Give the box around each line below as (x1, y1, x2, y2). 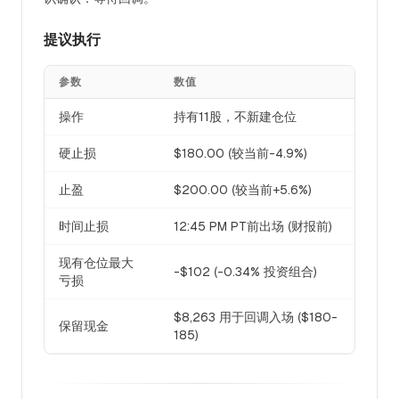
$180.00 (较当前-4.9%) (174, 146, 307, 160)
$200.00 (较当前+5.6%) (174, 183, 312, 197)
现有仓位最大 (59, 256, 134, 270)
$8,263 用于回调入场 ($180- (174, 310, 338, 324)
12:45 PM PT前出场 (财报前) (174, 219, 332, 233)
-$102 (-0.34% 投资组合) (174, 265, 317, 279)
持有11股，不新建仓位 (174, 110, 297, 124)
